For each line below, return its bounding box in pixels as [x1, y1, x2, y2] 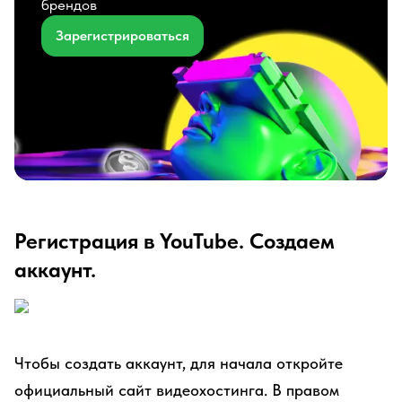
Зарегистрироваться [56, 27, 189, 44]
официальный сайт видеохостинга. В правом [14, 380, 339, 399]
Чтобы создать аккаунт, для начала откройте [14, 354, 343, 372]
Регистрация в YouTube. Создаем [14, 228, 335, 254]
